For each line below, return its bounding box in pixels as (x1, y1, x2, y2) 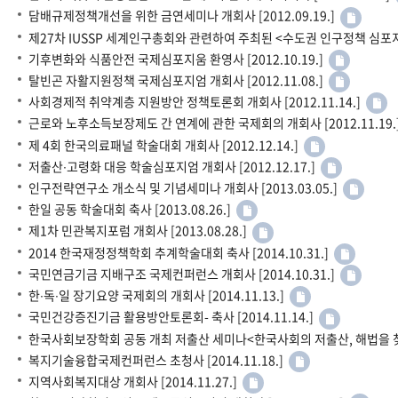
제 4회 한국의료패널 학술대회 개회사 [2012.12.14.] (28, 135, 304, 154)
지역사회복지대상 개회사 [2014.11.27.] (28, 371, 243, 390)
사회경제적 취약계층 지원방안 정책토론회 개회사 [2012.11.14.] (28, 92, 366, 111)
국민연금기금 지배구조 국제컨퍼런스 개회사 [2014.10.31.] (28, 264, 340, 283)
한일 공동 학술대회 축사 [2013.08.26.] (28, 200, 236, 219)
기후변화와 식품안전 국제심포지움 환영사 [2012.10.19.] (28, 49, 329, 68)
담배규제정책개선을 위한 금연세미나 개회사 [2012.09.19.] (28, 6, 340, 25)
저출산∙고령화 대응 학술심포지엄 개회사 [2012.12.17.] (28, 156, 321, 175)
